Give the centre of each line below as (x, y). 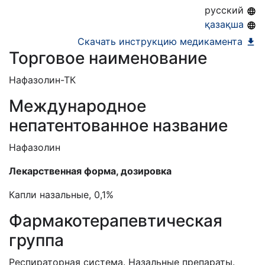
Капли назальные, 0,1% (61, 195)
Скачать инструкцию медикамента (161, 41)
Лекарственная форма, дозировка (90, 171)
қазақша (226, 24)
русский (226, 10)
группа (36, 240)
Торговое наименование (108, 58)
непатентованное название (118, 125)
